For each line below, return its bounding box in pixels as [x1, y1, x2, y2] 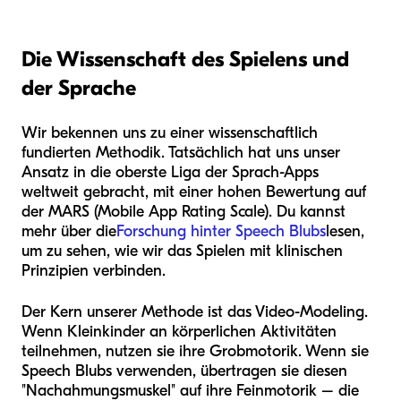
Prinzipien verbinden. [21, 260, 166, 280]
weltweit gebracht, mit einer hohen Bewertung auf [21, 182, 366, 201]
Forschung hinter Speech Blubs [116, 221, 326, 241]
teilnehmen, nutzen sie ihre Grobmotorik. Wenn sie [21, 341, 369, 361]
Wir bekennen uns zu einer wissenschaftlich [21, 123, 318, 142]
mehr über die [21, 221, 116, 241]
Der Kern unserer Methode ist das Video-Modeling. [21, 302, 368, 321]
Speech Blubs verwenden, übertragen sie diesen [21, 361, 347, 380]
